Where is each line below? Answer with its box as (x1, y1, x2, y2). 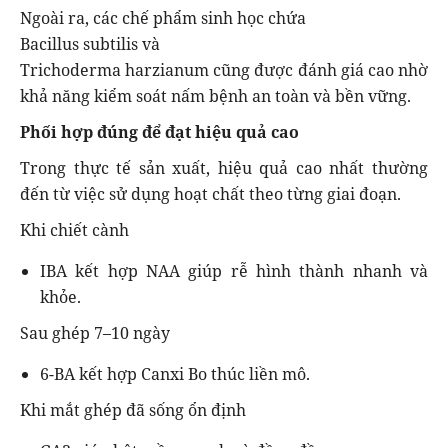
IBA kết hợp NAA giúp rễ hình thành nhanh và (40, 259, 428, 282)
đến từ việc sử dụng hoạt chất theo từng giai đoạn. (20, 182, 401, 205)
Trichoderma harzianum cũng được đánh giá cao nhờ (20, 58, 428, 81)
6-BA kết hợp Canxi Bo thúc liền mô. (40, 362, 310, 385)
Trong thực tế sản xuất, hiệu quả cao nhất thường (20, 156, 428, 179)
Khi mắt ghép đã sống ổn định (20, 398, 246, 421)
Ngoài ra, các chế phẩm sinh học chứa (20, 6, 306, 29)
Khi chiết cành (20, 218, 129, 241)
